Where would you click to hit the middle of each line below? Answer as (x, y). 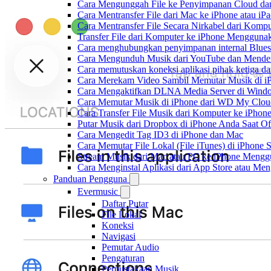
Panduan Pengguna (90, 179)
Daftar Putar (125, 204)
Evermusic (98, 191)
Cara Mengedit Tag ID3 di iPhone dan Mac (160, 135)
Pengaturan (123, 258)
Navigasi (119, 236)
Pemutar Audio (130, 247)
